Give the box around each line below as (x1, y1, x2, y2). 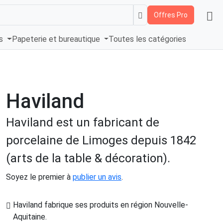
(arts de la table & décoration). (6, 151, 170, 166)
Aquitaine (13, 212, 45, 222)
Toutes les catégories (109, 34, 187, 44)
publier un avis (73, 172, 121, 182)
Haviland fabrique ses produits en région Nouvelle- (13, 200, 188, 210)
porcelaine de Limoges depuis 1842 (6, 133, 196, 148)
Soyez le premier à (6, 172, 73, 182)
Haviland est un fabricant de (6, 115, 159, 130)
